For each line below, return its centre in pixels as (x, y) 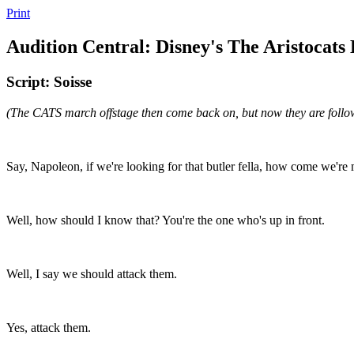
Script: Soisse (49, 81)
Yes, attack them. (49, 327)
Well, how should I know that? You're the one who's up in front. (166, 220)
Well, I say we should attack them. (92, 273)
